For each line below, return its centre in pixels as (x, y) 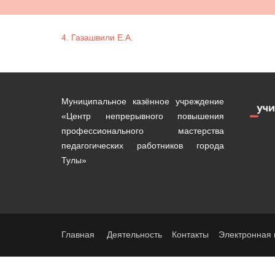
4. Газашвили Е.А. (97, 38)
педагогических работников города (143, 145)
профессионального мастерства (143, 130)
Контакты (190, 234)
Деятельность (134, 234)
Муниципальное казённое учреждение (143, 101)
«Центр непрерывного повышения (143, 116)
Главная (78, 234)
